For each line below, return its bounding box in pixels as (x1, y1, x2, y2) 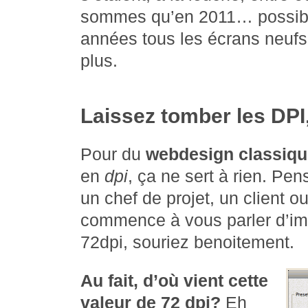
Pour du (80, 145, 146, 164)
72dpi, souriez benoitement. (80, 233, 294, 252)
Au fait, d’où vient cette (80, 272, 268, 290)
